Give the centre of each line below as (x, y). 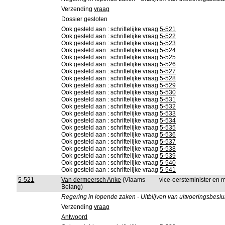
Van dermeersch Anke (91, 180)
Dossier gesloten (85, 19)
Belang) (72, 187)
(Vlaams (133, 180)
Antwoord (75, 217)
